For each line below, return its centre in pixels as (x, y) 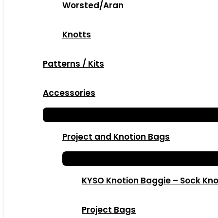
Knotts (77, 35)
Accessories (69, 93)
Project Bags (109, 210)
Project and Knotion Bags (116, 137)
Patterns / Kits (73, 64)
